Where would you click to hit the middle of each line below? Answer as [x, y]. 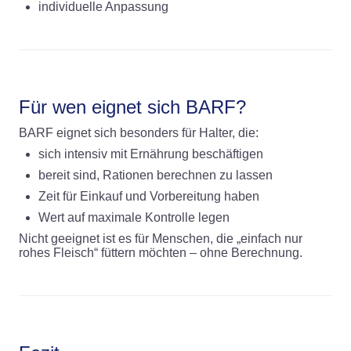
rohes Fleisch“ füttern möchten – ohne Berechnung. [161, 253]
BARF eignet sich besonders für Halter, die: [139, 133]
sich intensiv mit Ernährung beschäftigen [151, 154]
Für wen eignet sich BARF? [132, 107]
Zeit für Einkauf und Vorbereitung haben [149, 197]
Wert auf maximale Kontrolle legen [134, 218]
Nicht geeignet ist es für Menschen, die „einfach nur [161, 239]
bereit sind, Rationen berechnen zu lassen [156, 175]
